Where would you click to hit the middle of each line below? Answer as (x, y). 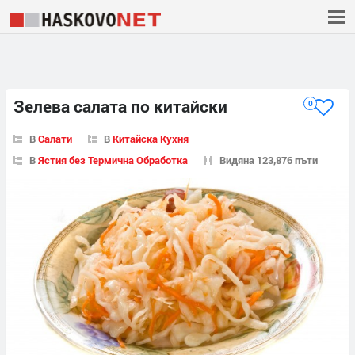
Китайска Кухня (151, 138)
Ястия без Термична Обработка (113, 160)
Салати (55, 138)
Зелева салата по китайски (120, 107)
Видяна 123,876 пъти (269, 160)
